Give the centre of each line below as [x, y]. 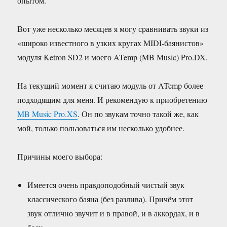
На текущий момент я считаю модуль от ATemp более [110, 85]
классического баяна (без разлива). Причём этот [110, 199]
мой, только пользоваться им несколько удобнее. [101, 128]
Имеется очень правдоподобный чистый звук [106, 184]
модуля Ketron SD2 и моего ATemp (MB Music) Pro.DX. [113, 57]
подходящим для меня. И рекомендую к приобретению [112, 99]
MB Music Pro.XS [48, 113]
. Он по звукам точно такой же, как [138, 113]
